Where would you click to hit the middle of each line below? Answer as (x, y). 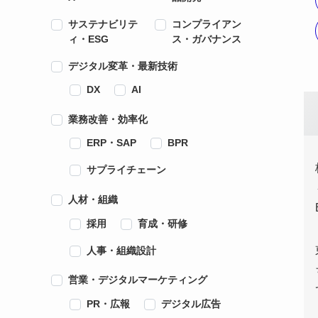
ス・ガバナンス (206, 39)
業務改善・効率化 (108, 119)
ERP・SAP (112, 143)
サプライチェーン (127, 170)
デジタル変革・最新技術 (123, 66)
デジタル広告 (191, 303)
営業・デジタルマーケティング (138, 280)
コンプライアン (206, 24)
